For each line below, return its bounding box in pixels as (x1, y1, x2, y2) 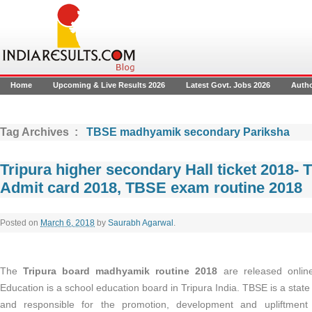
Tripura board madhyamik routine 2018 (23, 265, 218, 276)
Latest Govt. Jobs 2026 (186, 81, 270, 89)
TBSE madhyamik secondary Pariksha (86, 126, 290, 138)
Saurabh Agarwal (108, 218, 173, 228)
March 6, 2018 (40, 218, 95, 228)
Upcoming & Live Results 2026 (53, 81, 165, 89)
